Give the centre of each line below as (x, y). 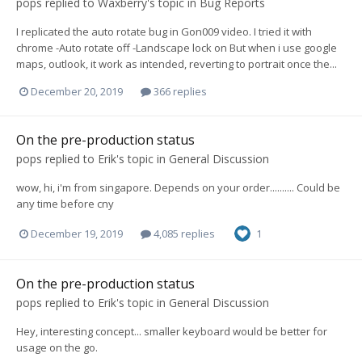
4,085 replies (183, 233)
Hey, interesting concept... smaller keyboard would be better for (172, 332)
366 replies (179, 92)
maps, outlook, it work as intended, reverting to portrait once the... (177, 63)
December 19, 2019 (77, 233)
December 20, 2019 (77, 92)
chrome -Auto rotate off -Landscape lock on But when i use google (177, 47)
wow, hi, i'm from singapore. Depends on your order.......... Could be (178, 188)
